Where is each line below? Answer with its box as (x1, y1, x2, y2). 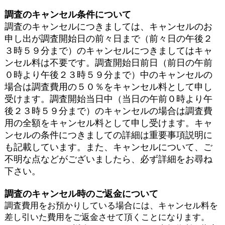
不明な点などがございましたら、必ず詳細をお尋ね (4, 154, 212, 164)
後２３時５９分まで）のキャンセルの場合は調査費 (4, 105, 212, 116)
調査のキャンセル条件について (4, 9, 131, 20)
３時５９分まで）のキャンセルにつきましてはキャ (4, 45, 212, 56)
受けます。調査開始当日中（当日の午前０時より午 (4, 93, 212, 104)
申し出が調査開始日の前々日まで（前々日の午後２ (4, 33, 212, 44)
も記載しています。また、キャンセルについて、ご (4, 142, 212, 152)
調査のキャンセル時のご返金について (4, 188, 158, 199)
